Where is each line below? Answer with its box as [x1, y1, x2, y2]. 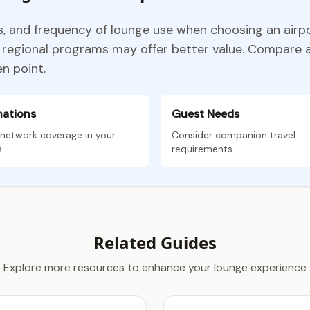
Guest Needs [172, 107, 239, 121]
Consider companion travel [172, 129, 295, 141]
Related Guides [93, 231, 217, 254]
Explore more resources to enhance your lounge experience [3, 260, 307, 275]
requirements [172, 143, 232, 155]
